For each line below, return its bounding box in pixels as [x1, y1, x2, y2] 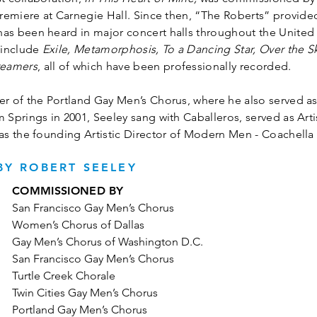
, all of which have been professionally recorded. [37, 59, 292, 73]
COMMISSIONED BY [12, 184, 124, 197]
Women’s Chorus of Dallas [12, 218, 144, 231]
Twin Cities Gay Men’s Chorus [12, 286, 158, 299]
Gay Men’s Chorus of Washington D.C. [12, 235, 203, 248]
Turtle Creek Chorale [12, 269, 115, 282]
